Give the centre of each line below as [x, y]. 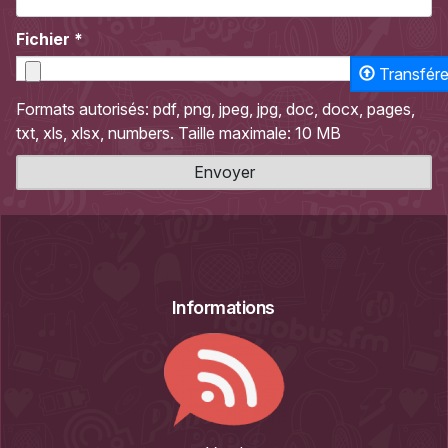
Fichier [45, 39]
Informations [223, 307]
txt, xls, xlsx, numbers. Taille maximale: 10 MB [178, 132]
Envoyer [224, 172]
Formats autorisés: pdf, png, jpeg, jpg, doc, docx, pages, [215, 108]
